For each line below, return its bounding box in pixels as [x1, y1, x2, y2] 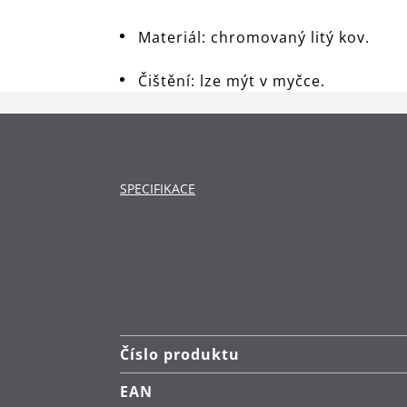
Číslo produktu [120, 344, 240, 364]
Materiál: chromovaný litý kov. [138, 27, 370, 47]
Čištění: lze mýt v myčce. [138, 71, 325, 91]
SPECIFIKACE [120, 180, 195, 197]
